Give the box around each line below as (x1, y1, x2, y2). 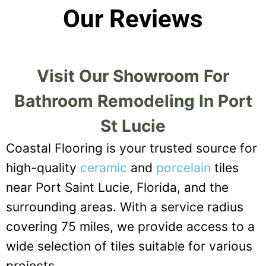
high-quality (6, 160, 80, 176)
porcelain (156, 160, 211, 176)
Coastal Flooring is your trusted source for (6, 141, 257, 156)
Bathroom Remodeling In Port (14, 91, 252, 112)
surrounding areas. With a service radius (6, 199, 243, 215)
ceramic (80, 160, 127, 176)
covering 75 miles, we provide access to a (6, 219, 255, 235)
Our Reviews (63, 4, 203, 33)
